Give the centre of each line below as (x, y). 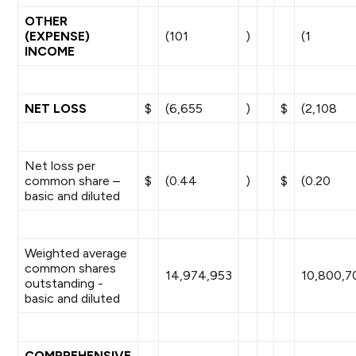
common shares (71, 268)
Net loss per (60, 166)
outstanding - (64, 283)
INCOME (50, 51)
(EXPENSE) (58, 36)
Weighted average (76, 253)
